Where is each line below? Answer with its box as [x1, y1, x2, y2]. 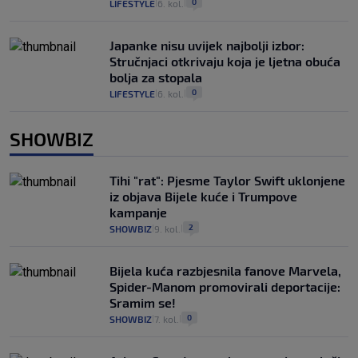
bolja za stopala [109, 70, 202, 86]
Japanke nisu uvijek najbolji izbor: [109, 38, 304, 54]
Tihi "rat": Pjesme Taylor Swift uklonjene [109, 173, 345, 189]
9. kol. [154, 223, 181, 235]
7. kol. [154, 313, 179, 325]
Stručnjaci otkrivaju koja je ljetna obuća [109, 54, 340, 70]
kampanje [109, 205, 167, 221]
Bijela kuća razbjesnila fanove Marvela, [109, 263, 341, 279]
